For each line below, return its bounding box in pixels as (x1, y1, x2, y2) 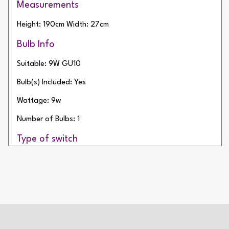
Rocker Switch (17, 155, 63, 163)
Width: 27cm (66, 21, 109, 29)
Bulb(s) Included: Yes (17, 79, 86, 87)
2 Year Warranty (17, 174, 86, 184)
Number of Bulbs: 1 (17, 116, 80, 124)
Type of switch (17, 134, 78, 144)
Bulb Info (17, 40, 55, 50)
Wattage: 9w (17, 97, 61, 105)
